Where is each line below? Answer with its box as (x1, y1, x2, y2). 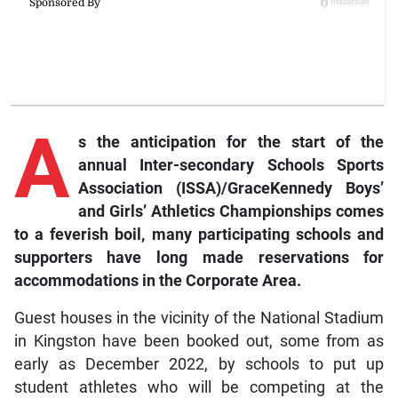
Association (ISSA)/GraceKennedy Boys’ (77, 179, 385, 197)
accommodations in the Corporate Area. (13, 271, 301, 290)
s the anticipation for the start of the (77, 132, 385, 151)
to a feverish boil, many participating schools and (13, 225, 385, 243)
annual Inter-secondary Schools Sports (77, 155, 385, 174)
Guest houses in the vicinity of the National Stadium (13, 308, 385, 327)
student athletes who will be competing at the (13, 378, 385, 396)
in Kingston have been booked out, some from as (13, 331, 385, 350)
